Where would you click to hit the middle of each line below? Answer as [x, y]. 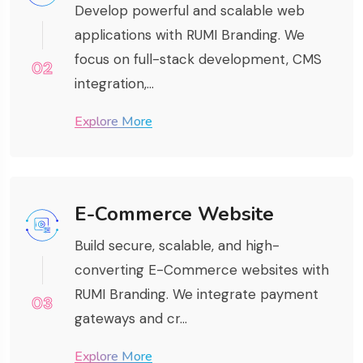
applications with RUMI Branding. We [190, 35]
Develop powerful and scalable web [190, 11]
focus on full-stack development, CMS [198, 60]
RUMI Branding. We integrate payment [196, 295]
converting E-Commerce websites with [202, 270]
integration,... [114, 84]
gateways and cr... [131, 319]
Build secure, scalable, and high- [177, 246]
